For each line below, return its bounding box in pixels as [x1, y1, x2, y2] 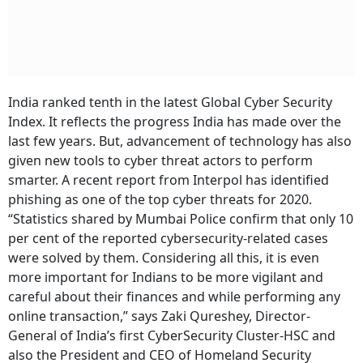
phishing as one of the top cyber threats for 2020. [8, 190, 312, 209]
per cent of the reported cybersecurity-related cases [8, 229, 328, 248]
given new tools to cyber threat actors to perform [8, 152, 313, 170]
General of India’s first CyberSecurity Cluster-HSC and [8, 327, 335, 345]
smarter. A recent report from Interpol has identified [8, 171, 329, 190]
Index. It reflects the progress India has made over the [8, 113, 341, 131]
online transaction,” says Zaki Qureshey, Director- [8, 307, 310, 326]
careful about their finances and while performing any [8, 288, 340, 306]
